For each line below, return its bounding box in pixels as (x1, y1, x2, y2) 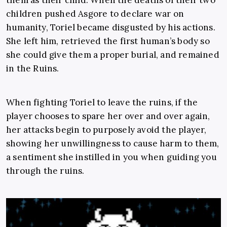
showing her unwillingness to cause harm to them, (6, 138, 219, 149)
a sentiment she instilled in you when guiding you (6, 152, 217, 163)
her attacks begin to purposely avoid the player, (6, 124, 207, 136)
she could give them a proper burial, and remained (6, 49, 219, 61)
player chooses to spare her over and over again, (6, 110, 210, 122)
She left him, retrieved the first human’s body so (6, 35, 210, 47)
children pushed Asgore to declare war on (6, 8, 184, 20)
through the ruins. (6, 165, 85, 177)
